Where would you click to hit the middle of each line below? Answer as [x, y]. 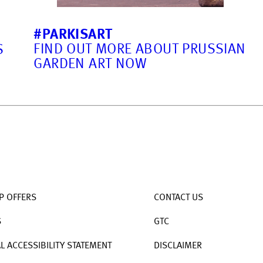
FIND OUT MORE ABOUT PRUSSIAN [140, 50]
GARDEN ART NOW [90, 65]
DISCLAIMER [178, 246]
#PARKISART [73, 35]
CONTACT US [178, 198]
